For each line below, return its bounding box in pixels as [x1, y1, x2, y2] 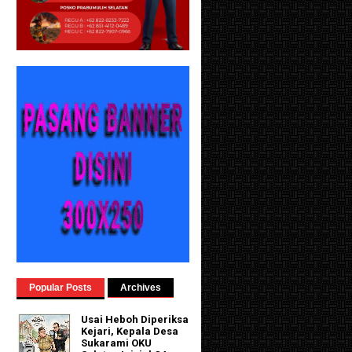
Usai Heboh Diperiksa [81, 313, 189, 326]
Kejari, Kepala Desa [81, 325, 179, 338]
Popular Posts [29, 282, 92, 293]
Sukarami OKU [81, 337, 152, 350]
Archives [120, 282, 161, 293]
